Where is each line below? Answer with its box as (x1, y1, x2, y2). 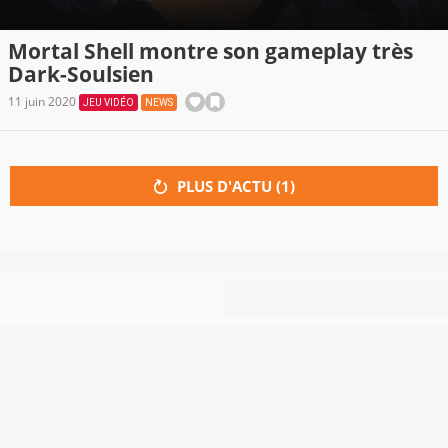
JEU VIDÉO (83, 97, 134, 109)
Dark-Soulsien (8, 60, 154, 89)
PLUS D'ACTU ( (177, 176, 281, 197)
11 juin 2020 (8, 93, 79, 111)
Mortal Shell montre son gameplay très (8, 37, 413, 66)
